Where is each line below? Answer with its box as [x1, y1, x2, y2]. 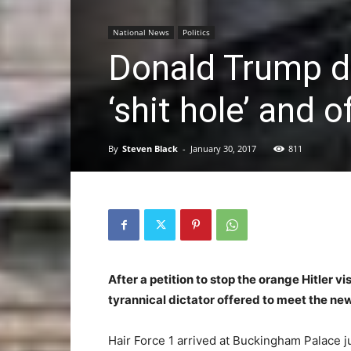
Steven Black [122, 143, 178, 154]
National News [113, 27, 169, 38]
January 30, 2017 [190, 143, 256, 154]
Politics [183, 27, 210, 38]
